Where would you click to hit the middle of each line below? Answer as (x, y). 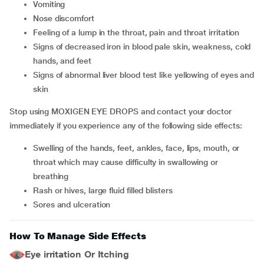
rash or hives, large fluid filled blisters (105, 190)
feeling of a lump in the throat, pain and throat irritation (138, 32)
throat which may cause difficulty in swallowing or (126, 162)
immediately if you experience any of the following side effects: (126, 126)
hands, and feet (62, 61)
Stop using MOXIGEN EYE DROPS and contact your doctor (121, 111)
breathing (51, 176)
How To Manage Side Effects (78, 236)
